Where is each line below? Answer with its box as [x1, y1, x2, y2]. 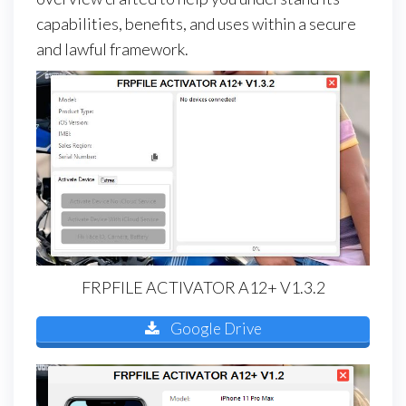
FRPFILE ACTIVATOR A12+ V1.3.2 [81, 276, 325, 297]
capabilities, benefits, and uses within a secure [36, 14, 356, 34]
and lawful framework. [36, 39, 188, 60]
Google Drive [167, 319, 262, 339]
